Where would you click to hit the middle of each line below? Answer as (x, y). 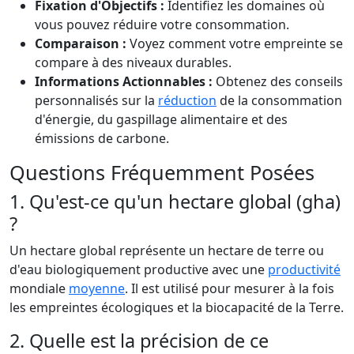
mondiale (39, 289)
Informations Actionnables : (124, 82)
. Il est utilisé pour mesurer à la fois (230, 289)
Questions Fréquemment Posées (162, 173)
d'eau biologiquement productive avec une (139, 270)
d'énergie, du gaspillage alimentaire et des (161, 120)
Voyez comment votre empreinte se (235, 44)
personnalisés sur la (96, 101)
